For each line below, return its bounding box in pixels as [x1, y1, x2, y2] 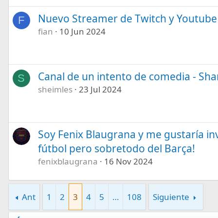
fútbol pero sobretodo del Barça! [37, 141, 195, 155]
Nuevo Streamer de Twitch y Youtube [37, 11, 217, 25]
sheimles [37, 83, 73, 95]
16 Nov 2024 [104, 155, 153, 167]
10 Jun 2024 [59, 25, 106, 37]
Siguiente [153, 191, 190, 202]
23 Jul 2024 [78, 83, 122, 95]
